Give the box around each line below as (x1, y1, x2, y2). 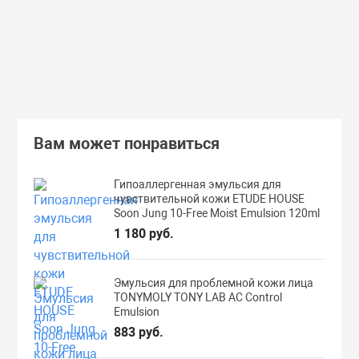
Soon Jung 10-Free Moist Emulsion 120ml (114, 206, 321, 220)
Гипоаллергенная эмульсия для (114, 177, 282, 191)
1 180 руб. (114, 225, 175, 241)
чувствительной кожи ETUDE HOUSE (114, 192, 305, 205)
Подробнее (83, 45, 144, 58)
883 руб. (114, 324, 164, 340)
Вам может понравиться (34, 133, 220, 153)
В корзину (280, 26, 333, 40)
